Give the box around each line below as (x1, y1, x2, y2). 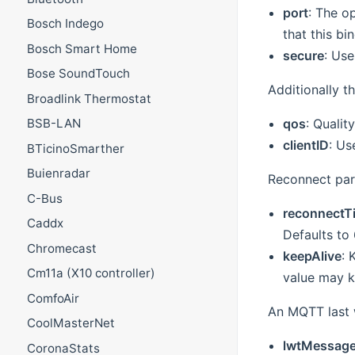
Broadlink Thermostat (26, 90, 151, 106)
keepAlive (282, 248, 342, 265)
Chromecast (26, 240, 97, 256)
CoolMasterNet (26, 315, 115, 331)
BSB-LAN (26, 116, 81, 132)
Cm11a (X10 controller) (26, 265, 155, 281)
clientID (282, 137, 329, 154)
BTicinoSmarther (26, 140, 124, 156)
